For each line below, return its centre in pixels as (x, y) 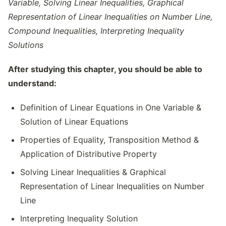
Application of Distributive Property (89, 154)
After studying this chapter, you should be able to (105, 69)
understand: (32, 83)
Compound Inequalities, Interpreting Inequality (96, 31)
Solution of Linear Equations (74, 122)
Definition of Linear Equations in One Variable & (111, 107)
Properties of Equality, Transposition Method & (109, 140)
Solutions (26, 45)
